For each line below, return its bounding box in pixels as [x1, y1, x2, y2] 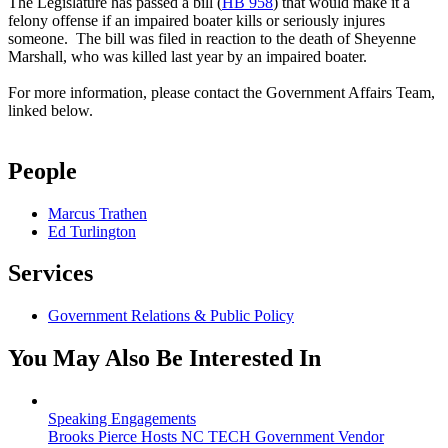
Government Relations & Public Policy [48, 307, 294, 325]
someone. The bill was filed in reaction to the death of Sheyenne [8, 29, 416, 47]
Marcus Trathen [48, 204, 147, 222]
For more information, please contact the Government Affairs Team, [8, 83, 435, 101]
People [8, 157, 77, 184]
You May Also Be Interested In [8, 345, 321, 372]
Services [8, 260, 93, 287]
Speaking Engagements [48, 410, 196, 428]
